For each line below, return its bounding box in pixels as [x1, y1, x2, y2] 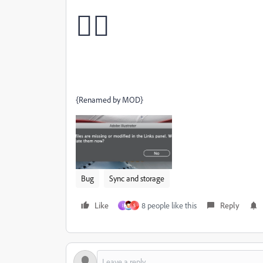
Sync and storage [109, 173, 164, 183]
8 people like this [141, 200, 197, 210]
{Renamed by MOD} [76, 95, 143, 104]
